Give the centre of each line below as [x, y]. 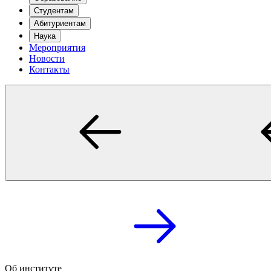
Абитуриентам [60, 23]
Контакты [49, 69]
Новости [47, 58]
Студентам [54, 11]
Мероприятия [57, 47]
